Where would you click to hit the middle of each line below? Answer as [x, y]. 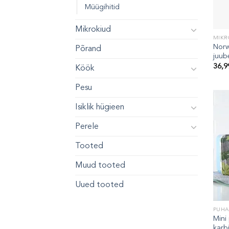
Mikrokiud [93, 29]
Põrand [88, 49]
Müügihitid [102, 7]
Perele [87, 127]
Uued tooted [99, 185]
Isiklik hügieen [100, 107]
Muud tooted [100, 165]
